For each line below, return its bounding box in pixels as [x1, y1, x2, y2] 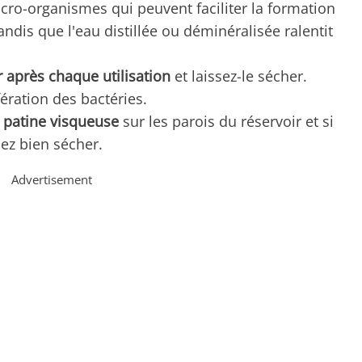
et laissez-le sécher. [170, 66, 307, 86]
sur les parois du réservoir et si [119, 112, 334, 132]
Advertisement [11, 171, 92, 188]
